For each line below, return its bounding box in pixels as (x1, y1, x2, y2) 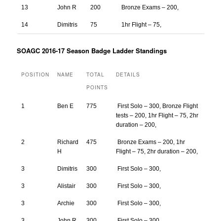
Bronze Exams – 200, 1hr (115, 138, 185, 146)
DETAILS (115, 71, 140, 78)
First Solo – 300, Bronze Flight (115, 102, 198, 110)
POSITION (21, 71, 49, 78)
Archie (57, 199, 74, 207)
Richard (57, 138, 78, 146)
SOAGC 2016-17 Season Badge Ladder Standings (17, 45, 167, 55)
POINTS (86, 83, 108, 91)
